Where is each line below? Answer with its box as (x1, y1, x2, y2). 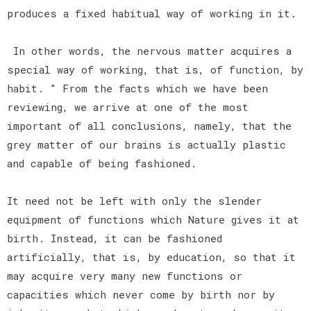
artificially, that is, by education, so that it (7, 249, 296, 264)
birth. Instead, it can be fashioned (7, 230, 222, 245)
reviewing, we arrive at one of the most (7, 99, 249, 114)
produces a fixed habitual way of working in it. (7, 6, 296, 20)
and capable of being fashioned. (7, 155, 203, 170)
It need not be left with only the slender (7, 193, 262, 208)
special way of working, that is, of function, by (7, 62, 303, 76)
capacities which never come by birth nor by (7, 287, 275, 301)
